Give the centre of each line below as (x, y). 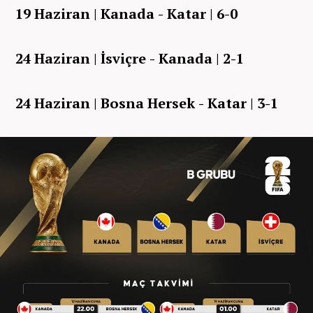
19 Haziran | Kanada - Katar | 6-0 (126, 13)
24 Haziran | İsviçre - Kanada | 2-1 (130, 58)
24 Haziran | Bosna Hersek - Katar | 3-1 (147, 103)
